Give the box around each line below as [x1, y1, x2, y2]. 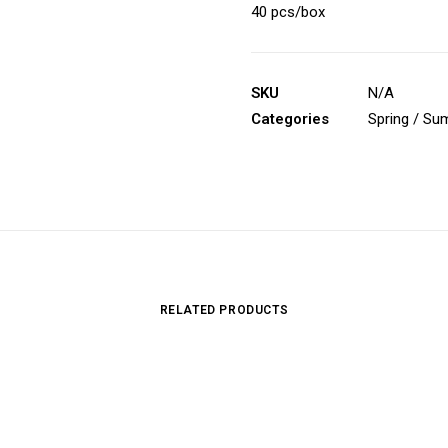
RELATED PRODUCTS [159, 303, 289, 317]
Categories [251, 110, 329, 128]
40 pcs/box [251, 3, 325, 21]
